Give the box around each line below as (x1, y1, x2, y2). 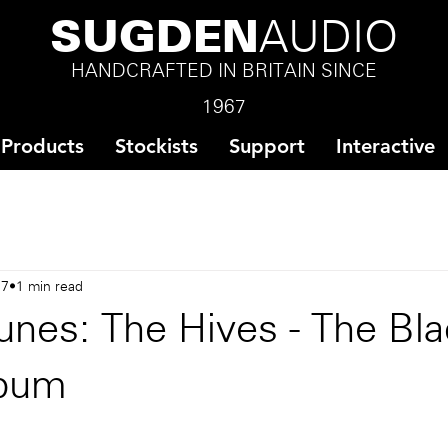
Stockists (115, 134, 198, 158)
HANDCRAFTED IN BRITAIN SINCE (70, 63, 377, 81)
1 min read (16, 280, 83, 294)
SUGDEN (49, 20, 259, 61)
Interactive (336, 134, 435, 158)
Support (229, 134, 305, 158)
